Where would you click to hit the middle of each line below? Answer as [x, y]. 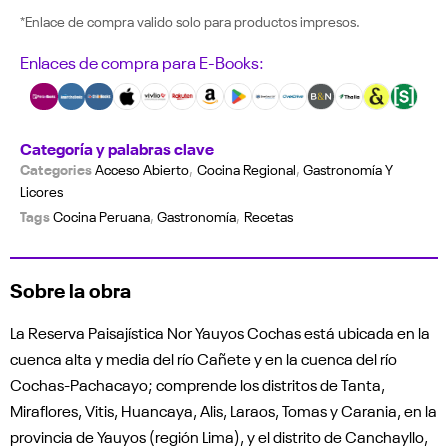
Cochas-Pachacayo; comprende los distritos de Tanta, [197, 384]
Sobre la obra [70, 289]
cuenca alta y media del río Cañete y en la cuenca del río [203, 358]
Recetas [268, 216]
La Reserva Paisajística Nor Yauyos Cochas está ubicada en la [220, 332]
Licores [41, 191]
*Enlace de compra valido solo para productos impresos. [190, 20]
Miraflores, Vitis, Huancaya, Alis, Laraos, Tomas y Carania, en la [223, 410]
